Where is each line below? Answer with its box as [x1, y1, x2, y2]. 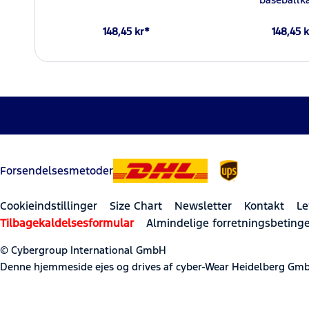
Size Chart [110, 198, 162, 213]
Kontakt [244, 198, 284, 213]
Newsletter [175, 198, 232, 213]
